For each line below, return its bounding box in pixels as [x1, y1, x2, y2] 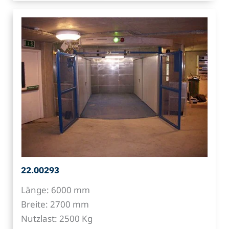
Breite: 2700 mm [21, 198, 89, 210]
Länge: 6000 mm [21, 184, 90, 196]
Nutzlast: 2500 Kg [21, 212, 93, 224]
